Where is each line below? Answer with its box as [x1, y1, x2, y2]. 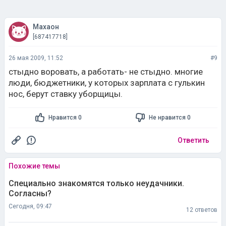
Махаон [33, 22, 59, 31]
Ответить [178, 136, 209, 144]
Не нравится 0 [148, 114, 191, 122]
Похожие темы [9, 161, 60, 170]
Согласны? [9, 188, 51, 198]
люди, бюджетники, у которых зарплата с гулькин [9, 77, 205, 88]
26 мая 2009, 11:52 [9, 54, 63, 62]
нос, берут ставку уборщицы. [9, 88, 123, 99]
